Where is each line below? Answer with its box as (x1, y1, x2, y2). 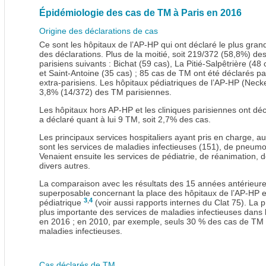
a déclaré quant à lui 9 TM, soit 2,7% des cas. (39, 114, 211, 124)
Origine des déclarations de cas (39, 26, 158, 36)
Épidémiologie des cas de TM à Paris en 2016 (39, 7, 242, 18)
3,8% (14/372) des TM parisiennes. (39, 87, 172, 97)
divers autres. (39, 160, 90, 170)
